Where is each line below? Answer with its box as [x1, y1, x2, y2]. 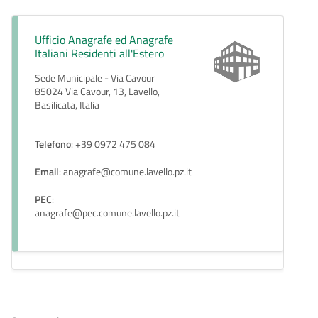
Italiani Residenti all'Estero [35, 45, 164, 62]
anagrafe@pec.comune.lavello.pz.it [35, 205, 180, 221]
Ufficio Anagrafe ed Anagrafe [35, 31, 173, 49]
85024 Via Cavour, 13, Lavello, [35, 84, 160, 100]
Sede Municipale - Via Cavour [35, 70, 155, 87]
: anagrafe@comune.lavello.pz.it [59, 164, 192, 180]
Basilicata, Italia [35, 97, 99, 114]
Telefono [35, 136, 71, 153]
